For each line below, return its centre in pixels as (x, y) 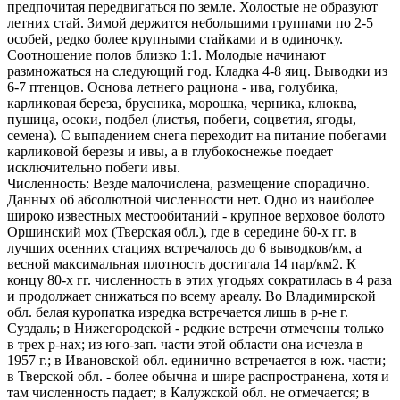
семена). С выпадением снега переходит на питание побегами (197, 135)
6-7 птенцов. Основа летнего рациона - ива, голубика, (173, 87)
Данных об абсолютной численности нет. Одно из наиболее (191, 200)
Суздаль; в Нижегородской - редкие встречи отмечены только (196, 328)
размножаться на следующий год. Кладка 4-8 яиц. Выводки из (197, 71)
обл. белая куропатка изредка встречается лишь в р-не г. (178, 312)
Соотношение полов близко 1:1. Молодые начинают (167, 55)
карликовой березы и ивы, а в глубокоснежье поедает (170, 151)
